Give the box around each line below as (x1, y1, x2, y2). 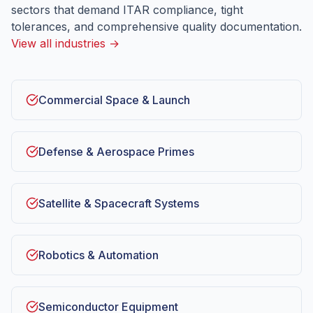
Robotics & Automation (38, 248, 159, 262)
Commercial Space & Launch (38, 93, 190, 107)
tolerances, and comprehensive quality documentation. (11, 20, 302, 34)
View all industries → (11, 36, 119, 50)
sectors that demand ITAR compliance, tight (11, 3, 243, 17)
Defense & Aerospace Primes (38, 145, 194, 159)
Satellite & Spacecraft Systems (38, 196, 199, 210)
